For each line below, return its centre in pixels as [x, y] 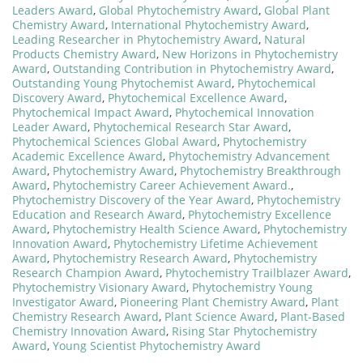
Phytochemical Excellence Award [196, 97]
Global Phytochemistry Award [179, 10]
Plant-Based [313, 316]
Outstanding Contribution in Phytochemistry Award [192, 68]
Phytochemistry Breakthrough [261, 170]
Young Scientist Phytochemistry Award [157, 345]
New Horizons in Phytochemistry [250, 53]
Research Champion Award [86, 272]
